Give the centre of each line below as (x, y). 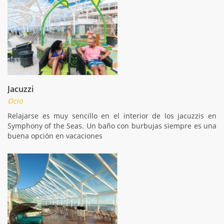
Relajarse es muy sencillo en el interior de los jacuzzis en (112, 115)
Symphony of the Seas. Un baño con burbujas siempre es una (112, 125)
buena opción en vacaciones (55, 135)
